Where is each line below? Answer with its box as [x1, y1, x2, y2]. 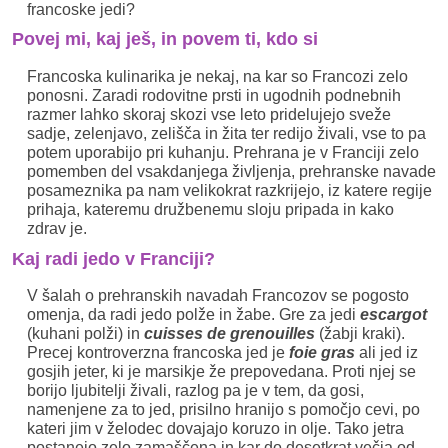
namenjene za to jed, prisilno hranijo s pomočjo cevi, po [27, 400, 420, 418]
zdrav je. [27, 219, 87, 237]
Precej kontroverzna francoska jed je [27, 343, 289, 361]
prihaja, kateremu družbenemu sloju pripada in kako [27, 200, 394, 218]
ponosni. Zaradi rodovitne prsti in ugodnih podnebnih [27, 86, 401, 104]
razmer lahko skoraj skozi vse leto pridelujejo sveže [27, 105, 391, 123]
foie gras [289, 343, 355, 361]
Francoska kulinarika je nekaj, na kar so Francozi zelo [27, 67, 408, 85]
